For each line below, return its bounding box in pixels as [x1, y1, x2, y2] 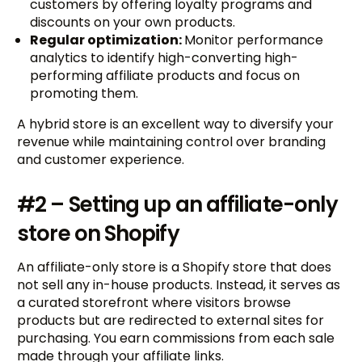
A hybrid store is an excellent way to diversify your [17, 115, 335, 134]
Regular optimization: [30, 31, 185, 50]
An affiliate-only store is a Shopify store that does [17, 258, 332, 277]
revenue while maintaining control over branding [17, 133, 326, 152]
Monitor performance [184, 31, 324, 50]
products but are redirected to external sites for [17, 311, 325, 330]
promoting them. [30, 84, 139, 103]
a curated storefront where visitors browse [17, 293, 292, 313]
